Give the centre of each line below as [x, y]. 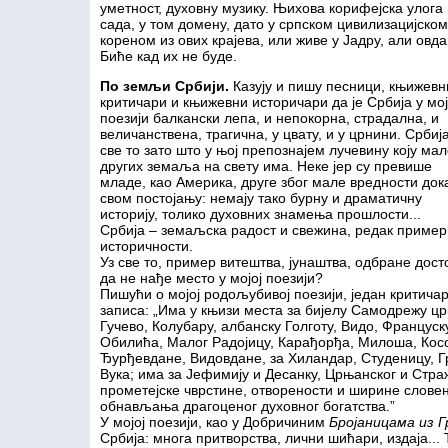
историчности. [146, 246]
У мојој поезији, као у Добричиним [214, 422]
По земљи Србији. [164, 86]
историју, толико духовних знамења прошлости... [260, 214]
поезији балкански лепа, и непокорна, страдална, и [269, 118]
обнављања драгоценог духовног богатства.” [247, 406]
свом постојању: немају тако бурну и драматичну [261, 198]
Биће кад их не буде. [168, 56]
